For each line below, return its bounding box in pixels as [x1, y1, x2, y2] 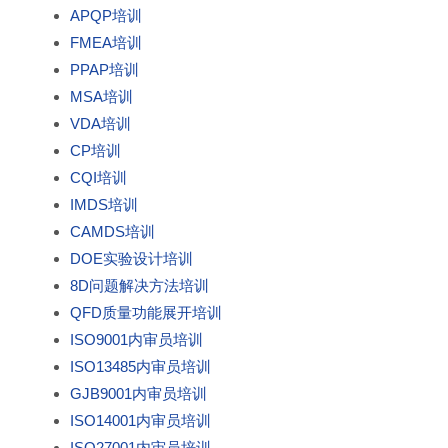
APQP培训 [70, 6, 142, 24]
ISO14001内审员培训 [70, 411, 211, 429]
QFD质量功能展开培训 [70, 303, 222, 321]
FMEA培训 [70, 33, 142, 51]
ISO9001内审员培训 [70, 330, 203, 348]
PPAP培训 [70, 60, 139, 78]
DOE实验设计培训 [70, 249, 193, 267]
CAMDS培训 [70, 222, 155, 240]
